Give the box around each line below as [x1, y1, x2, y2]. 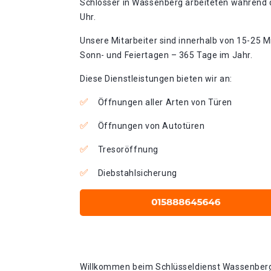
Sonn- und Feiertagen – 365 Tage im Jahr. [80, 50, 253, 60]
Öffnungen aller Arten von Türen [97, 97, 232, 107]
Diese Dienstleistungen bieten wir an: [80, 74, 232, 83]
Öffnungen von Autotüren [97, 121, 205, 131]
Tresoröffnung [97, 145, 158, 154]
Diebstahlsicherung [97, 168, 177, 178]
